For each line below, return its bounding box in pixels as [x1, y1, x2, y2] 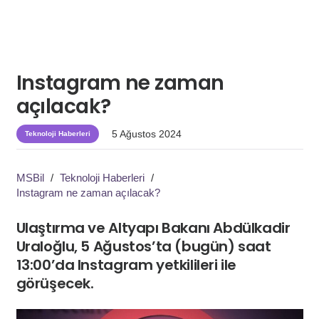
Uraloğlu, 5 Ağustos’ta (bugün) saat [16, 236, 271, 257]
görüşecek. [16, 273, 94, 294]
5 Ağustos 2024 [111, 127, 182, 140]
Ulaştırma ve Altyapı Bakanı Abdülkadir [16, 218, 291, 239]
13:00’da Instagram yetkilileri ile [16, 255, 236, 276]
